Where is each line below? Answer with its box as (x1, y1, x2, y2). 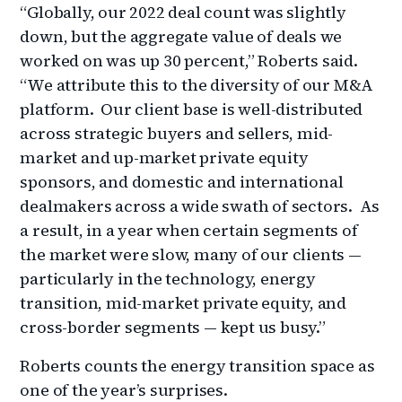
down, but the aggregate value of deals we (20, 24, 343, 48)
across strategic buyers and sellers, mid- (20, 121, 334, 144)
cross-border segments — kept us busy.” (20, 315, 326, 338)
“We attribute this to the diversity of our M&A (20, 73, 374, 96)
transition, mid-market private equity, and (20, 291, 347, 314)
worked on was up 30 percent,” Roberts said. (20, 48, 358, 72)
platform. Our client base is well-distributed (20, 97, 363, 120)
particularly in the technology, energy (20, 267, 316, 290)
